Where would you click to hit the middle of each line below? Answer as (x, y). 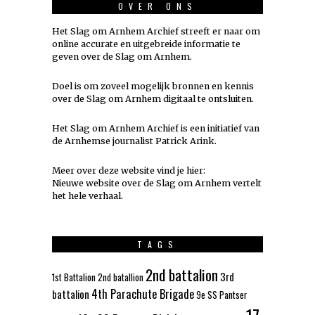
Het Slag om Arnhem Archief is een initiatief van (156, 129)
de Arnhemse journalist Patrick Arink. (134, 141)
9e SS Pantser (221, 295)
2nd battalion (182, 275)
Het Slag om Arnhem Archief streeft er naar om (156, 32)
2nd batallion (121, 278)
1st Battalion (74, 278)
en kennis (232, 86)
